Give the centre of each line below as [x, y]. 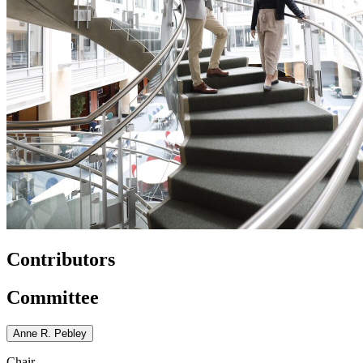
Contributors [61, 259]
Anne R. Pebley [50, 333]
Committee [53, 297]
